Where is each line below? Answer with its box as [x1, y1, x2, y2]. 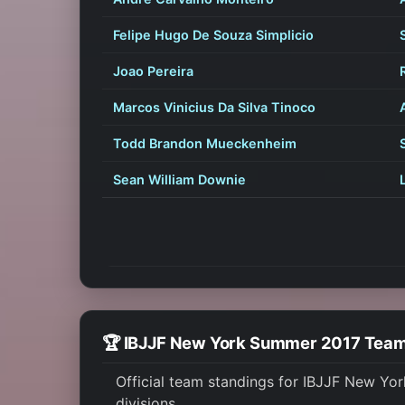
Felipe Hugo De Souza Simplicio [113, 27, 314, 43]
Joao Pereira [113, 63, 193, 80]
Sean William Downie [113, 172, 246, 188]
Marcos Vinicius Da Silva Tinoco [113, 99, 316, 116]
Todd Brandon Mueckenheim [113, 136, 297, 152]
